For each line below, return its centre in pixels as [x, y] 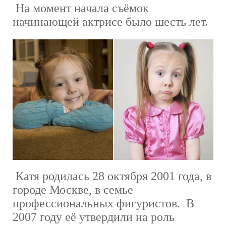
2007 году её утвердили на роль [94, 217]
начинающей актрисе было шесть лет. [110, 22]
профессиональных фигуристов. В [103, 203]
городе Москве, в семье [73, 189]
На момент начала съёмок [81, 8]
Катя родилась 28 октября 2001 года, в [112, 176]
